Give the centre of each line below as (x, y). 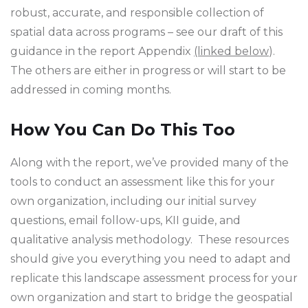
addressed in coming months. (92, 89)
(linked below (231, 51)
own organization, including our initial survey (133, 201)
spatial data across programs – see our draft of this (146, 32)
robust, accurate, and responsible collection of (137, 12)
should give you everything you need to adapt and (151, 258)
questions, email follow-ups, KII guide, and (125, 220)
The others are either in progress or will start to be (148, 70)
